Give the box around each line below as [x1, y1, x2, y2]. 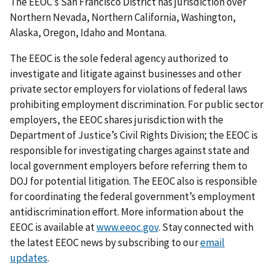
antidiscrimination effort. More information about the [10, 205, 244, 219]
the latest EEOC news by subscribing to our [10, 236, 200, 250]
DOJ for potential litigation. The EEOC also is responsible [10, 174, 257, 188]
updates [10, 251, 47, 265]
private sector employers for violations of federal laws [10, 82, 247, 96]
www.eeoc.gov [96, 220, 158, 234]
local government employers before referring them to [10, 159, 247, 173]
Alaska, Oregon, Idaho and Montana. [10, 26, 166, 40]
